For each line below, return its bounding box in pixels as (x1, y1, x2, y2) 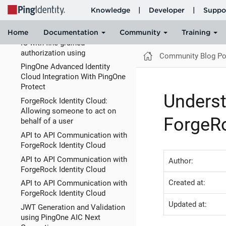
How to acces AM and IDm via (20, 28, 123, 37)
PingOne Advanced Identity (20, 62, 110, 72)
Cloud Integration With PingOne (20, 72, 126, 82)
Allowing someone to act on (20, 106, 116, 116)
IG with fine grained (20, 38, 85, 47)
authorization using (20, 48, 85, 58)
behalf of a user (20, 117, 73, 126)
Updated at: (168, 200, 207, 209)
